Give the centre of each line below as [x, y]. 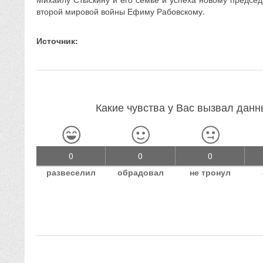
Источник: [57, 41]
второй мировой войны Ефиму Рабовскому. [121, 11]
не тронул [210, 172]
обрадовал [141, 172]
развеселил [71, 172]
